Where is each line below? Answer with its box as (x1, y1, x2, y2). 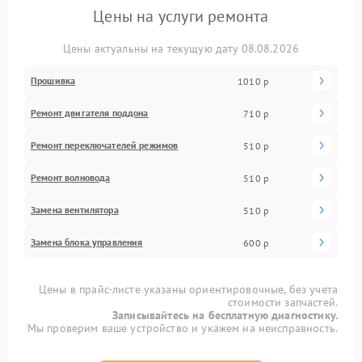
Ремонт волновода (31, 171, 111, 183)
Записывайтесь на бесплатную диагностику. (112, 308, 338, 322)
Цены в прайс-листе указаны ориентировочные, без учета (39, 282, 338, 297)
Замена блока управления (31, 236, 143, 248)
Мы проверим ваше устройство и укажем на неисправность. (27, 321, 338, 335)
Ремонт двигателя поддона (31, 107, 149, 119)
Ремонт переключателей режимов (31, 139, 179, 151)
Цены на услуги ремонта (93, 6, 269, 27)
